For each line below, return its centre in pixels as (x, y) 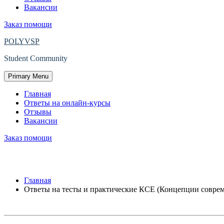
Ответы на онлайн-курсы (67, 103)
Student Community (36, 58)
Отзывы (38, 112)
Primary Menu (28, 76)
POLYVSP (22, 41)
